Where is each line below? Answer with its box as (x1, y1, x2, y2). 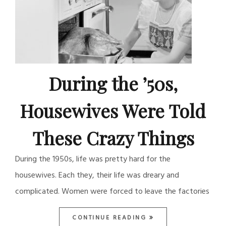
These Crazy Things (32, 126, 194, 150)
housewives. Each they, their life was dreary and (15, 169, 179, 182)
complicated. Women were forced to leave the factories (15, 185, 209, 198)
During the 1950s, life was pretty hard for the (15, 153, 171, 166)
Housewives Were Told (20, 98, 206, 123)
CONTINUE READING (72, 213, 149, 223)
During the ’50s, (48, 71, 178, 95)
